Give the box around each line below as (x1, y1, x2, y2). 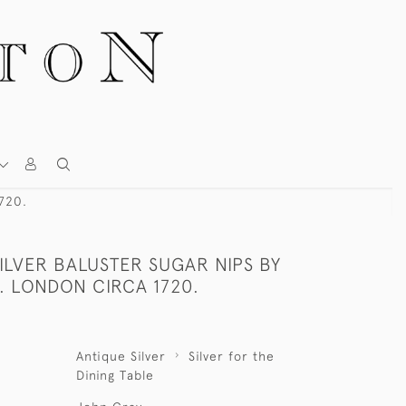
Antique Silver (75, 349, 166, 363)
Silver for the (188, 349, 275, 363)
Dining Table (75, 368, 154, 382)
